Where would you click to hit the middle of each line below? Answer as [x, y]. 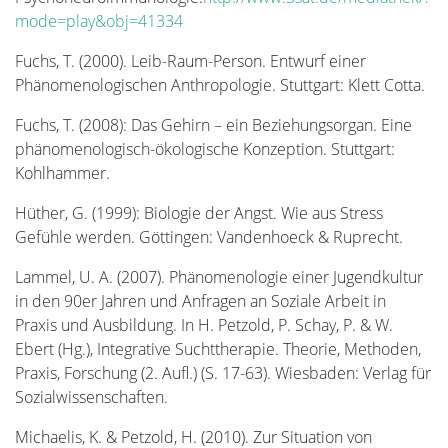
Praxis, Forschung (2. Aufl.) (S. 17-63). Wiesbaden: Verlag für [223, 372]
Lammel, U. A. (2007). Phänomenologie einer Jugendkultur [219, 276]
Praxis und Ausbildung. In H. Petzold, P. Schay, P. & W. [204, 324]
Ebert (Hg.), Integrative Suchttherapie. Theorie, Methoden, [218, 348]
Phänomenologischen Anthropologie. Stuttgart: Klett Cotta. [220, 84]
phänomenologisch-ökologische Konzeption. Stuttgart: [205, 148]
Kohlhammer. [62, 172]
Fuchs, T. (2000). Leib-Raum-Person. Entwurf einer [190, 60]
